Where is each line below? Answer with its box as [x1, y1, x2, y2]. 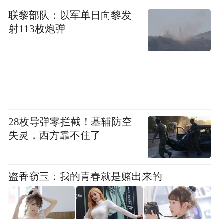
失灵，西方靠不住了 [8, 130, 101, 141]
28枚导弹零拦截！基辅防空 [8, 116, 132, 128]
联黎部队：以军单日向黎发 [8, 10, 132, 21]
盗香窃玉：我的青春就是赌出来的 [8, 171, 163, 182]
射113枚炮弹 [8, 23, 66, 35]
